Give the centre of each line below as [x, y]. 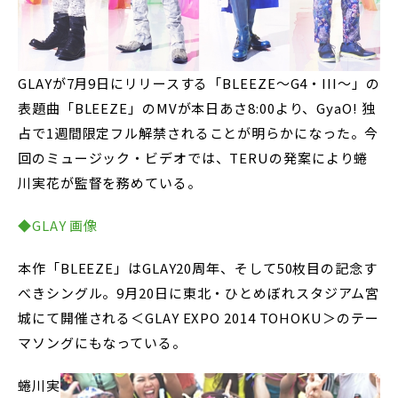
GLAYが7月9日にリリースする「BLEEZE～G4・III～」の [199, 83]
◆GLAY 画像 [58, 225]
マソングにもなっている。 [102, 342]
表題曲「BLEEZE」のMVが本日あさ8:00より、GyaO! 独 [197, 108]
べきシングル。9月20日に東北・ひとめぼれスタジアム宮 [199, 293]
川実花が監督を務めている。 [110, 183]
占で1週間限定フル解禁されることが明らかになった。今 [199, 133]
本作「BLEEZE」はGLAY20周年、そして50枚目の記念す [198, 268]
